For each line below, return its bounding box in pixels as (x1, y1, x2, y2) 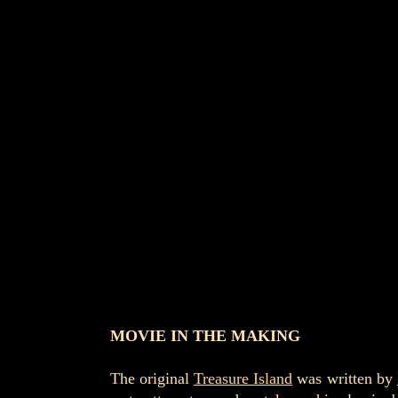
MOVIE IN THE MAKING (109, 327, 300, 345)
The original (109, 370, 194, 387)
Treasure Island (193, 370, 293, 387)
